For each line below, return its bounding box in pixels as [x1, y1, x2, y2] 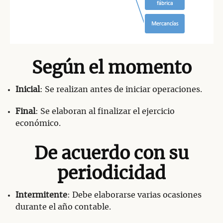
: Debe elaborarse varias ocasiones [67, 191, 202, 200]
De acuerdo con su [34, 145, 189, 163]
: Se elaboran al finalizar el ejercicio [35, 108, 175, 116]
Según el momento [31, 60, 192, 78]
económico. [15, 119, 61, 128]
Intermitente [15, 191, 67, 200]
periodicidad [57, 165, 166, 183]
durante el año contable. [15, 203, 111, 212]
